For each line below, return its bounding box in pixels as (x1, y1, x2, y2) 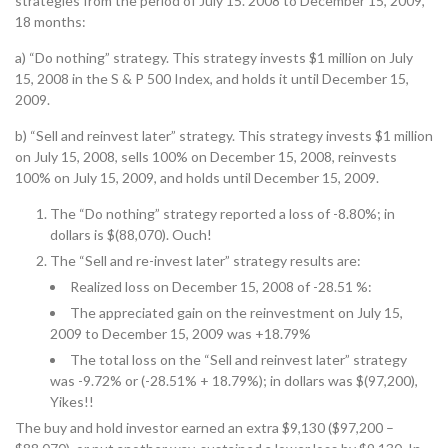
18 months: (15, 13, 86, 30)
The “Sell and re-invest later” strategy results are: (50, 252, 361, 269)
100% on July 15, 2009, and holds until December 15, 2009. (15, 169, 379, 186)
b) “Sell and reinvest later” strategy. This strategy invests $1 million (15, 127, 433, 144)
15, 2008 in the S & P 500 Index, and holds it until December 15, (15, 70, 409, 87)
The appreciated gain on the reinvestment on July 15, (70, 304, 403, 321)
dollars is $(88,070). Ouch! (50, 226, 212, 243)
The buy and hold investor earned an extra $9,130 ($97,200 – (15, 419, 394, 436)
